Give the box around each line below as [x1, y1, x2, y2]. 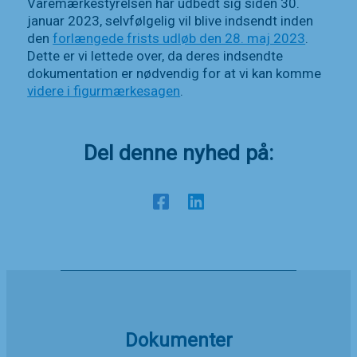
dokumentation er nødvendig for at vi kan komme [27, 65, 322, 82]
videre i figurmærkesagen [27, 83, 181, 100]
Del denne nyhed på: [84, 140, 273, 166]
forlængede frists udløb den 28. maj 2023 [53, 30, 306, 47]
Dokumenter [124, 329, 233, 352]
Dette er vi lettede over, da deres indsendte [27, 48, 284, 65]
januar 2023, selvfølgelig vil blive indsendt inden [27, 13, 314, 29]
